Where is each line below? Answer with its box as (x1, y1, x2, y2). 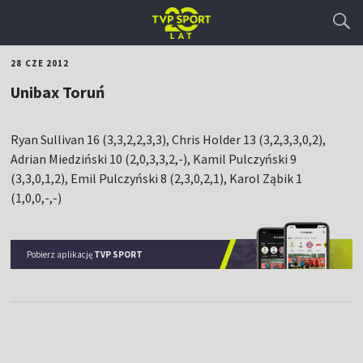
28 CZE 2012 (11, 58, 70, 69)
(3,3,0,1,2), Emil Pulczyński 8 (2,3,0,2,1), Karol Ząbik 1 (11, 170, 303, 186)
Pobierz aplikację (27, 248, 95, 260)
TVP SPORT (94, 248, 143, 260)
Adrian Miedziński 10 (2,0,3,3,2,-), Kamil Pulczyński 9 (11, 151, 297, 167)
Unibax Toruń (11, 82, 105, 102)
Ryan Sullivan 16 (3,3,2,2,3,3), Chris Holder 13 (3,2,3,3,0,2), (11, 131, 327, 147)
